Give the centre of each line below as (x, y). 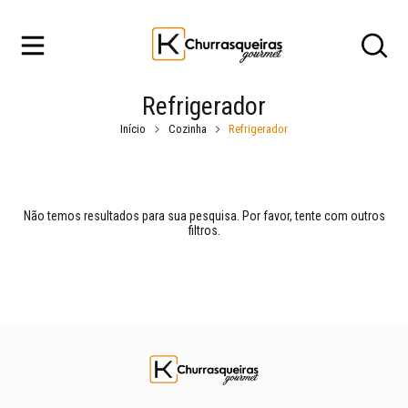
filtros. (204, 230)
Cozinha (187, 129)
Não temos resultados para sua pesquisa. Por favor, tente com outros (204, 216)
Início (133, 129)
